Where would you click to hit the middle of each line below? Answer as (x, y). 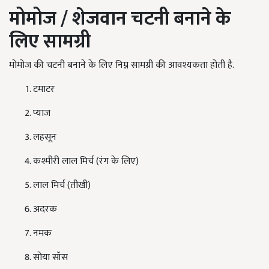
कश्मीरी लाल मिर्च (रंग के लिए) (86, 161)
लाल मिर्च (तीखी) (62, 185)
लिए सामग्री (50, 42)
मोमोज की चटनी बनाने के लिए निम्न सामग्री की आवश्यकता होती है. (122, 65)
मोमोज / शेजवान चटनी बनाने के (120, 19)
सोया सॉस (50, 257)
